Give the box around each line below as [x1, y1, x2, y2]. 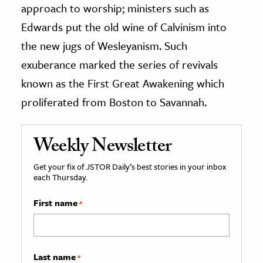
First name [33, 195, 77, 209]
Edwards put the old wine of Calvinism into [21, 18, 227, 35]
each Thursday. [33, 170, 87, 183]
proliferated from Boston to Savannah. [21, 93, 207, 110]
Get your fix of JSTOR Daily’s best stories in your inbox [33, 160, 226, 173]
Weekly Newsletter [33, 131, 171, 164]
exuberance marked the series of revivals [21, 56, 218, 72]
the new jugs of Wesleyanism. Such [21, 37, 187, 53]
